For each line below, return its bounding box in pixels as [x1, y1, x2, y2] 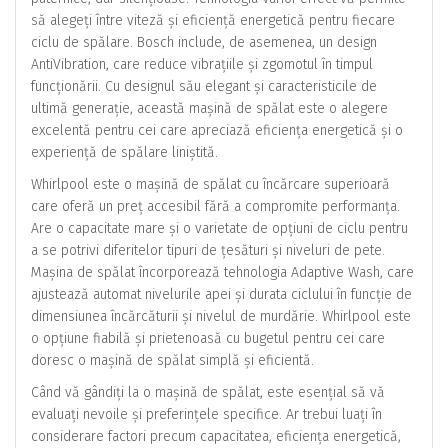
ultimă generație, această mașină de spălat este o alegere [31, 100, 388, 117]
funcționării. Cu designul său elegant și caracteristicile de [31, 78, 377, 95]
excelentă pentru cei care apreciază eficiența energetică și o [31, 122, 403, 139]
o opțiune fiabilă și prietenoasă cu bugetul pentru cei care [31, 330, 385, 347]
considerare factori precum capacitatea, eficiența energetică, [31, 428, 401, 445]
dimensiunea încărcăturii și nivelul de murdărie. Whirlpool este [31, 308, 411, 325]
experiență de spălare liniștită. [31, 144, 218, 161]
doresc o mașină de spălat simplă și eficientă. [31, 352, 314, 369]
